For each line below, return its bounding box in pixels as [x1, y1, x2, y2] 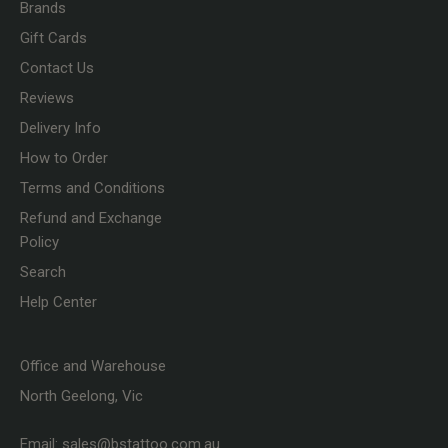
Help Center [20, 293, 97, 312]
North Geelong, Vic [20, 387, 143, 406]
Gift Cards [20, 29, 87, 48]
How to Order [20, 149, 108, 168]
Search [20, 263, 66, 282]
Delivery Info [20, 119, 101, 138]
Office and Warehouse [20, 357, 166, 376]
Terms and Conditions [20, 179, 165, 198]
